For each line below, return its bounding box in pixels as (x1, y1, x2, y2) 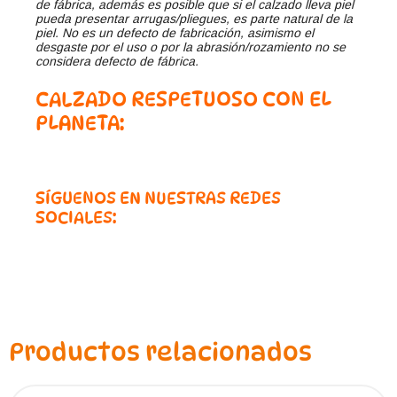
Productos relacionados (9, 337, 312, 368)
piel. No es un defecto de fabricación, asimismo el (35, 26, 314, 41)
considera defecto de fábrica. (35, 54, 198, 69)
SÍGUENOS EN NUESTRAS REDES (35, 188, 281, 208)
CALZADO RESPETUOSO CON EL (35, 87, 331, 112)
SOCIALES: (35, 207, 116, 228)
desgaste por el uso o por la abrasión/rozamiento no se (35, 40, 346, 55)
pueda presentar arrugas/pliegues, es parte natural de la (35, 12, 353, 27)
